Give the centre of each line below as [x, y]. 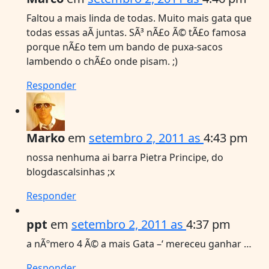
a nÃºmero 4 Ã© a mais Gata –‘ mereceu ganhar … [139, 243]
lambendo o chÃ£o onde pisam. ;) [102, 61]
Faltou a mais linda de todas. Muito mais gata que [139, 18]
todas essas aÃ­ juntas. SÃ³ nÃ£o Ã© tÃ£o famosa [136, 32]
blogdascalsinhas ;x [71, 171]
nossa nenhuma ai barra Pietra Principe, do [125, 157]
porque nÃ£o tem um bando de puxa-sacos [125, 47]
